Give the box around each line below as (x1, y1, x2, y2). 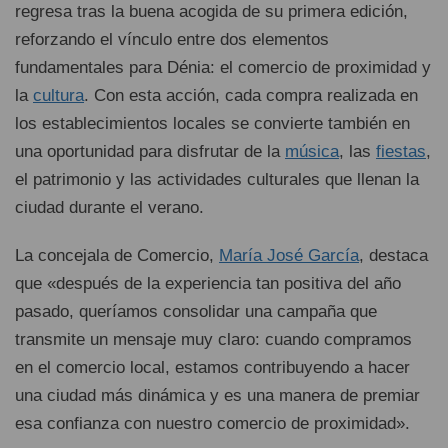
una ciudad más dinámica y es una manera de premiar (15, 386, 420, 406)
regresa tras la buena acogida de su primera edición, (15, 2, 408, 22)
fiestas (376, 142, 426, 162)
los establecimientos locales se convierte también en (15, 114, 410, 134)
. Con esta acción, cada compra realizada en (84, 86, 418, 106)
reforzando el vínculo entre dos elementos (15, 30, 329, 50)
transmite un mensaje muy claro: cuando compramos (15, 330, 412, 350)
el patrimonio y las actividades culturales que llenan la (15, 170, 419, 190)
